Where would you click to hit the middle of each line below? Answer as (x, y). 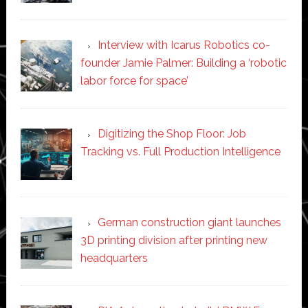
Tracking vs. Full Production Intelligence (180, 151)
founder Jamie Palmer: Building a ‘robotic (183, 63)
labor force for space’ (134, 81)
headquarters (114, 258)
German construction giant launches (189, 222)
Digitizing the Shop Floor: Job (172, 133)
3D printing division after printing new (174, 240)
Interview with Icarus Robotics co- (184, 45)
